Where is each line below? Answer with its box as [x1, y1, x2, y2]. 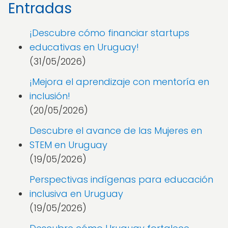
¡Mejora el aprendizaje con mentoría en [30, 75, 209, 88]
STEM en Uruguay [30, 138, 107, 151]
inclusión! [30, 90, 70, 102]
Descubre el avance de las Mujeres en [30, 124, 202, 137]
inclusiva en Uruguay [30, 187, 123, 200]
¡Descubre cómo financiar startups [30, 26, 189, 39]
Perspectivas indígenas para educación [30, 173, 213, 186]
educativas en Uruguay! [30, 41, 139, 53]
